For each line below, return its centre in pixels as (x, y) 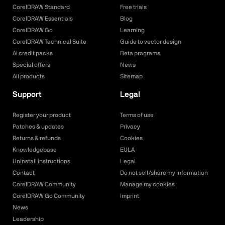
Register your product (42, 115)
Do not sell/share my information (164, 173)
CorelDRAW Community (44, 185)
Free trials (133, 7)
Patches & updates (38, 127)
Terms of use (137, 115)
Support (27, 95)
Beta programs (140, 53)
